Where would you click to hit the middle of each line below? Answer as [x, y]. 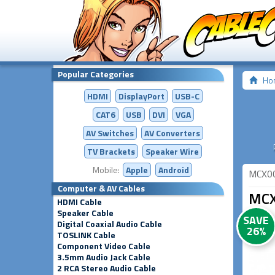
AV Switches [110, 133]
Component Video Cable [104, 246]
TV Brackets [111, 151]
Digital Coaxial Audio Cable [110, 224]
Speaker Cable [85, 213]
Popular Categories [96, 74]
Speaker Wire [172, 151]
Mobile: [107, 170]
